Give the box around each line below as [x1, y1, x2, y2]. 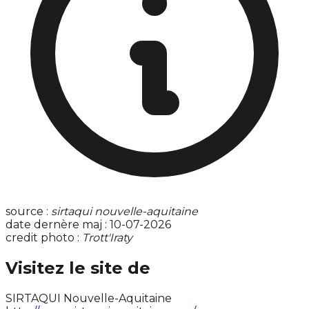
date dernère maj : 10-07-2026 [6, 218, 171, 232]
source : [6, 205, 51, 219]
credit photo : [6, 231, 82, 245]
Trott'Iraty [82, 231, 132, 245]
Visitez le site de [6, 258, 150, 279]
